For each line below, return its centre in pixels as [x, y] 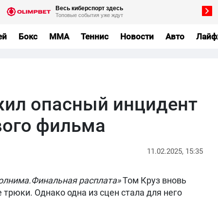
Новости [137, 36]
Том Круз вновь [154, 180]
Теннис [94, 36]
